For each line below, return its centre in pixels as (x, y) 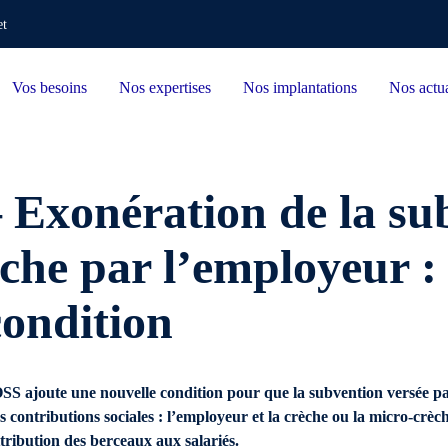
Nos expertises (164, 87)
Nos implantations (299, 87)
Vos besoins (49, 87)
